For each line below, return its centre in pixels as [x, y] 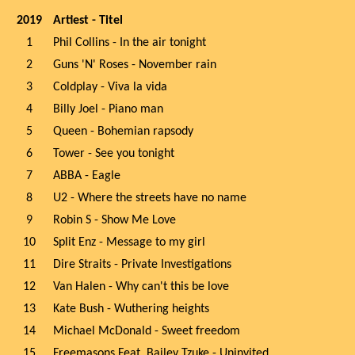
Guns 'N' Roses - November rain [135, 65]
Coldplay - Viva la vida [110, 87]
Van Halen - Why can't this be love [141, 287]
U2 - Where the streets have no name [150, 198]
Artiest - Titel [88, 21]
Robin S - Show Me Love [116, 220]
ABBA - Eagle [87, 176]
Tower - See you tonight [114, 154]
